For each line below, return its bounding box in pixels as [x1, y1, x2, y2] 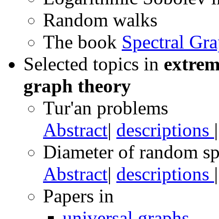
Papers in [43, 185, 114, 206]
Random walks [43, 9, 157, 30]
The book [43, 31, 122, 52]
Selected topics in [23, 53, 164, 74]
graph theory [23, 75, 131, 96]
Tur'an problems [43, 97, 168, 118]
